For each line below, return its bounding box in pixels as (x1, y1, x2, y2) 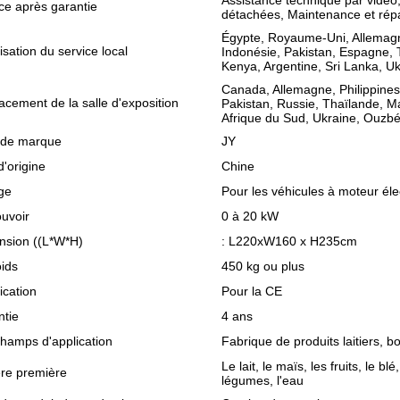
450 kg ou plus (221, 259, 304, 273)
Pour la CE (221, 284, 282, 298)
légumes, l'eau (221, 373, 304, 387)
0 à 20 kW (221, 209, 279, 223)
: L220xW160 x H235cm (221, 234, 357, 248)
